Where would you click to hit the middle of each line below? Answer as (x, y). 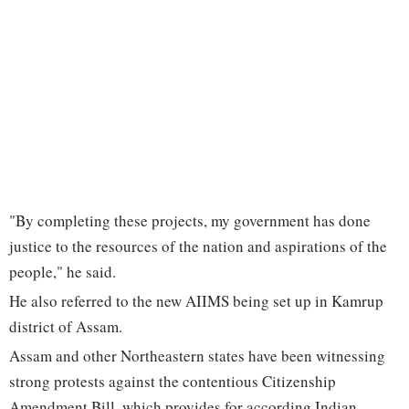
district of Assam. (66, 327)
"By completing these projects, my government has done (190, 221)
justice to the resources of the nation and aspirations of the (198, 246)
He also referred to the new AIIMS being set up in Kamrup (196, 301)
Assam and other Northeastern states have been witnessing (197, 356)
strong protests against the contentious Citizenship (173, 382)
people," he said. (63, 272)
